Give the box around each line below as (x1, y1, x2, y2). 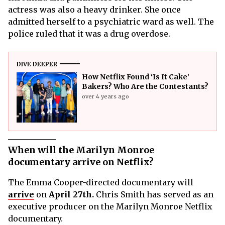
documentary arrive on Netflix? (8, 156, 154, 168)
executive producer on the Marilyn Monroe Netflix (8, 201, 212, 212)
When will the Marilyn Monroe (8, 144, 154, 156)
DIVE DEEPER (17, 60, 57, 68)
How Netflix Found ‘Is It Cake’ (82, 72, 189, 82)
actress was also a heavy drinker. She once (8, 5, 181, 15)
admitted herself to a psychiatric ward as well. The (8, 17, 214, 27)
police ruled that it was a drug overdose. (8, 29, 172, 39)
